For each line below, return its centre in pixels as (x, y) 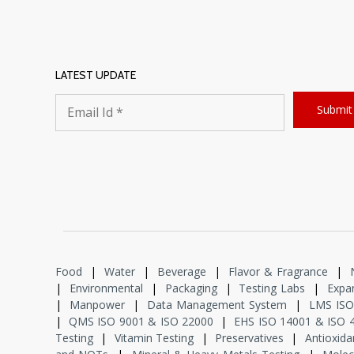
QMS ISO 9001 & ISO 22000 (141, 322)
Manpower (98, 305)
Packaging (191, 288)
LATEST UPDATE (96, 75)
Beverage (181, 272)
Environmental (106, 288)
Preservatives (249, 338)
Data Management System (217, 305)
